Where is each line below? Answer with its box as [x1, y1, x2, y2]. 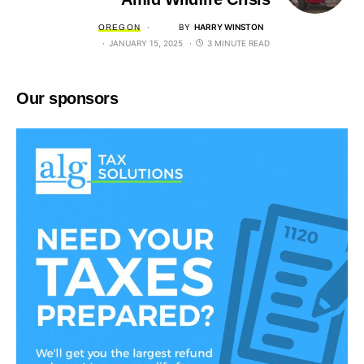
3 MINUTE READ [207, 38, 270, 49]
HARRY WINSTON [194, 21, 263, 32]
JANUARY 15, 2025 [109, 38, 183, 49]
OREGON [97, 22, 141, 32]
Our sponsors [16, 89, 118, 108]
